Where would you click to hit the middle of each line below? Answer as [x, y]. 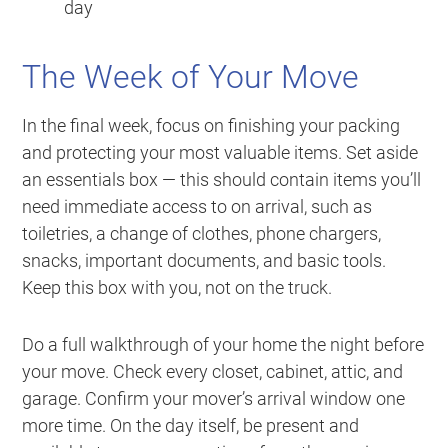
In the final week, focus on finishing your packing [211, 126]
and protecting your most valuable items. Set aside [220, 153]
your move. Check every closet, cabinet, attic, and [213, 372]
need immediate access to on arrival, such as [197, 207]
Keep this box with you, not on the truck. [177, 288]
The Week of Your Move [191, 77]
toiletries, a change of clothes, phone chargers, [202, 234]
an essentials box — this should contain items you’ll [222, 180]
